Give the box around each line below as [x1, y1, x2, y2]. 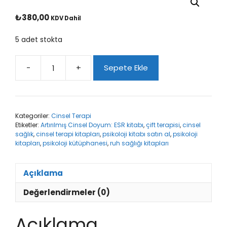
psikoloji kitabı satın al [102, 130, 170, 139]
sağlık [15, 130, 33, 139]
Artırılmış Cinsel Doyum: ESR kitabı [41, 121, 143, 130]
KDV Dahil [51, 14, 81, 22]
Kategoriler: [15, 111, 51, 121]
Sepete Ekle [104, 62, 148, 73]
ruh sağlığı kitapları [110, 139, 169, 148]
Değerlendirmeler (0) [23, 186, 110, 198]
